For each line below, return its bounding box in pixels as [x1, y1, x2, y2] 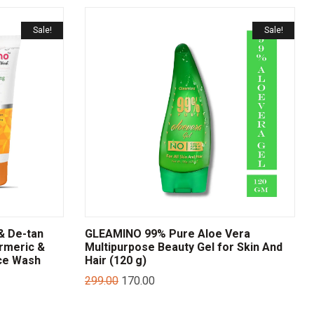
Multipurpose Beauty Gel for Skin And [85, 240, 283, 254]
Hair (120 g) [85, 254, 147, 268]
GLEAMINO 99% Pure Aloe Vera [85, 227, 251, 241]
